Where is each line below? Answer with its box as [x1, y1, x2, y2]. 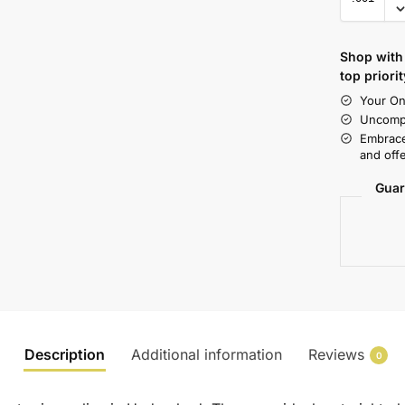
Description [24, 344, 105, 363]
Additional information [131, 344, 282, 363]
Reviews [308, 344, 364, 363]
